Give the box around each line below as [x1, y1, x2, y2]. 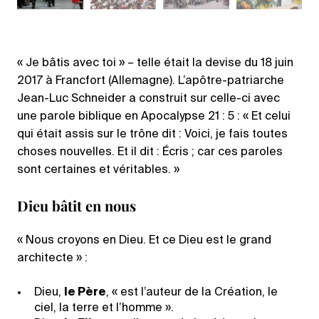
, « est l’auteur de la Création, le [106, 287, 278, 299]
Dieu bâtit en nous [17, 196, 136, 216]
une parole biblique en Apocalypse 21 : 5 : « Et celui [17, 111, 291, 123]
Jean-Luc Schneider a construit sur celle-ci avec [17, 93, 280, 105]
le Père [64, 287, 106, 299]
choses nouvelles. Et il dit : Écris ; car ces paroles [17, 147, 283, 159]
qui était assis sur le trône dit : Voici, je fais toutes [17, 129, 288, 141]
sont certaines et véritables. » [17, 164, 179, 177]
